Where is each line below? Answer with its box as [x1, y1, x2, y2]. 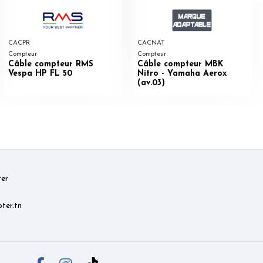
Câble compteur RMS [8, 59, 93, 69]
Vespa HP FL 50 [8, 69, 72, 78]
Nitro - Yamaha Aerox [137, 69, 227, 78]
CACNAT [137, 40, 165, 47]
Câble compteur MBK [137, 59, 223, 69]
